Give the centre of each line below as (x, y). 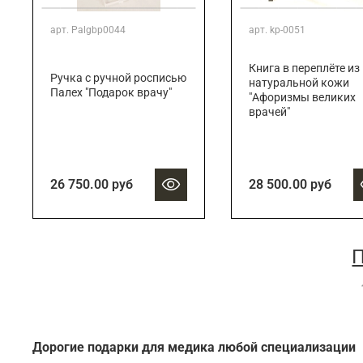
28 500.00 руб (290, 185)
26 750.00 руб (92, 185)
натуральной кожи (299, 83)
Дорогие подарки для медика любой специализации (194, 347)
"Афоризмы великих (302, 98)
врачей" (269, 113)
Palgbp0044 (98, 30)
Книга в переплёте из (304, 69)
